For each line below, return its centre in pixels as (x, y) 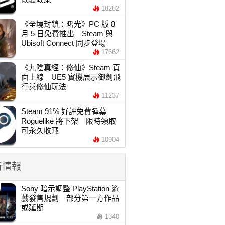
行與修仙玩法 (43, 87)
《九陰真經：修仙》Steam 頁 (70, 68)
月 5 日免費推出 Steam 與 (67, 33)
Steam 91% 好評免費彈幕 (64, 111)
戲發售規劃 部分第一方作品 (70, 198)
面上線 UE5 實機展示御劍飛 (71, 77)
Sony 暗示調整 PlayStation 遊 (70, 189)
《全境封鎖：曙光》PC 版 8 (68, 24)
